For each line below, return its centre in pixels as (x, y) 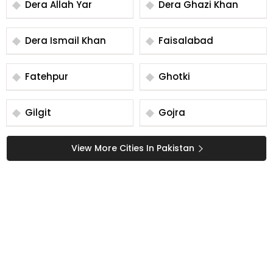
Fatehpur (47, 76)
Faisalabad (186, 41)
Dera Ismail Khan (66, 41)
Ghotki (174, 76)
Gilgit (38, 112)
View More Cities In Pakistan (133, 148)
